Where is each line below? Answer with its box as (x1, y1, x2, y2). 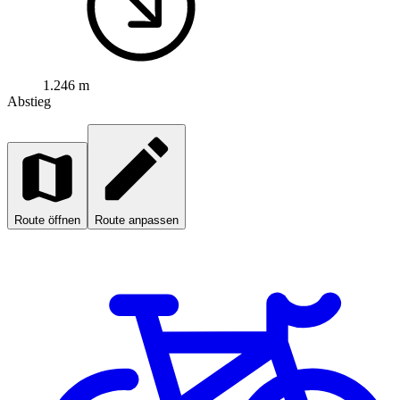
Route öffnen (14, 213, 80, 228)
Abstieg (7, 94, 51, 110)
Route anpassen (95, 213, 179, 228)
